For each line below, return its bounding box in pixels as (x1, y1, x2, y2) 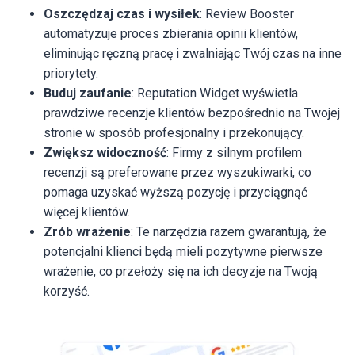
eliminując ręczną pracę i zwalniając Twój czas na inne (44, 45, 342, 61)
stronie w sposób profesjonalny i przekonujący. (44, 124, 304, 140)
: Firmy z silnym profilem (166, 144, 302, 160)
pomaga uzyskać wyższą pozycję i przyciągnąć (44, 184, 307, 200)
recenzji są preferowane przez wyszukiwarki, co (44, 164, 311, 180)
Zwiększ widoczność (44, 144, 166, 160)
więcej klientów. (44, 204, 130, 219)
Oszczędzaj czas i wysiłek (44, 6, 200, 21)
